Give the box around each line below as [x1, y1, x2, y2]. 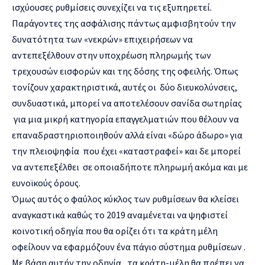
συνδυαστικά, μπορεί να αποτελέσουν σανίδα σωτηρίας [12, 96, 242, 109]
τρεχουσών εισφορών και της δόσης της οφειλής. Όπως [12, 64, 238, 77]
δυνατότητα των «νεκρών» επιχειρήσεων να [12, 33, 193, 45]
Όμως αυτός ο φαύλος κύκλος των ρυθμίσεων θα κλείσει [12, 192, 239, 205]
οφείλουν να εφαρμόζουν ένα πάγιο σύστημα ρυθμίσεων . [12, 240, 245, 253]
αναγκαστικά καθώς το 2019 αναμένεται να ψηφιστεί [12, 208, 228, 221]
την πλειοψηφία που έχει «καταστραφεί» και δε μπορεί [12, 144, 243, 157]
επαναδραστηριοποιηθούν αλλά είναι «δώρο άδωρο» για [12, 128, 243, 141]
